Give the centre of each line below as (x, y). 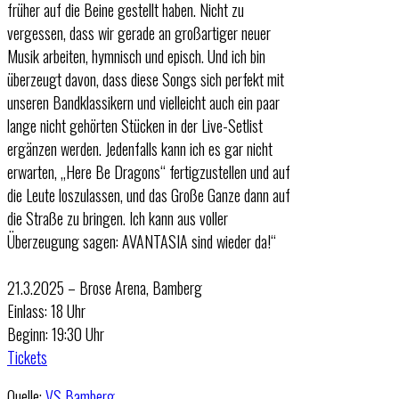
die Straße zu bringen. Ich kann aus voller (118, 218)
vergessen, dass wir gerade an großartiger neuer (139, 33)
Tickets (27, 357)
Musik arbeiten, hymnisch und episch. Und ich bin (136, 56)
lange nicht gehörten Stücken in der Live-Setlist (135, 125)
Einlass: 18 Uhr (46, 310)
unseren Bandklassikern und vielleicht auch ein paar (143, 102)
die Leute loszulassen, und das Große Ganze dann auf (149, 195)
